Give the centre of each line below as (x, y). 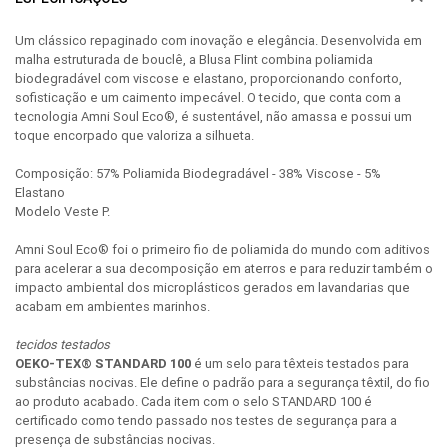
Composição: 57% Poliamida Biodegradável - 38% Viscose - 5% (198, 173)
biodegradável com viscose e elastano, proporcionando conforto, (208, 78)
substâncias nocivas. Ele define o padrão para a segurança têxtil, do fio (222, 382)
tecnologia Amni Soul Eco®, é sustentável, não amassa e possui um (213, 116)
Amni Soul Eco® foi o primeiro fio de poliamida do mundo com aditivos (222, 249)
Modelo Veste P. (62, 211)
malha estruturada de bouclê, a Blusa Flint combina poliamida (194, 59)
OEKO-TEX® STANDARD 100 (103, 363)
